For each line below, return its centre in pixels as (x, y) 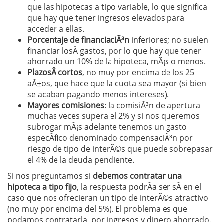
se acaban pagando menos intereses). (98, 94)
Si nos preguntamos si (50, 176)
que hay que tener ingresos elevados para (106, 18)
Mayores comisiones (66, 105)
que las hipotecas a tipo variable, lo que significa (117, 7)
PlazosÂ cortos (55, 72)
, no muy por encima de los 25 (138, 72)
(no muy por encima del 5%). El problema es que (97, 208)
